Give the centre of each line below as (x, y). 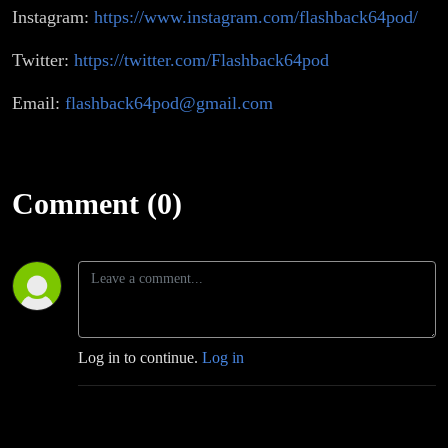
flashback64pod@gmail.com (169, 103)
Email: (38, 103)
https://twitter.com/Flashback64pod (201, 60)
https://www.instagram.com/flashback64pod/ (256, 17)
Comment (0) (97, 204)
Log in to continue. (140, 358)
